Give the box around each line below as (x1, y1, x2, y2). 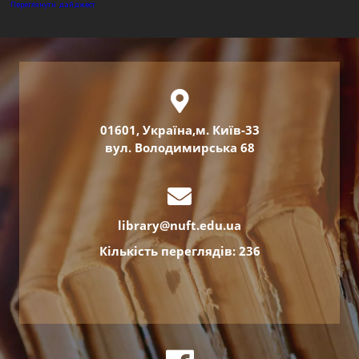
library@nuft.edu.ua (118, 217, 241, 233)
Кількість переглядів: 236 (99, 243, 260, 259)
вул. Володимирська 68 (104, 139, 255, 155)
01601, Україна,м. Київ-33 (99, 122, 260, 138)
